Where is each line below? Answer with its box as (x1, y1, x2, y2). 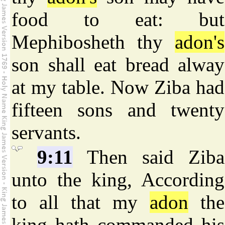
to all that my (12, 191, 150, 213)
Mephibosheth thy (12, 31, 175, 53)
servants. (12, 122, 81, 144)
